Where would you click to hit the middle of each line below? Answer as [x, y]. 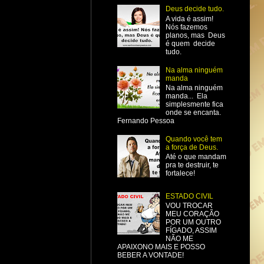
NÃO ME [179, 239]
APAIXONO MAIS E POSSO [161, 247]
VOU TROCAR [189, 206]
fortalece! [180, 174]
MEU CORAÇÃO [192, 214]
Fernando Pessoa [146, 121]
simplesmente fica [195, 105]
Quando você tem [194, 139]
